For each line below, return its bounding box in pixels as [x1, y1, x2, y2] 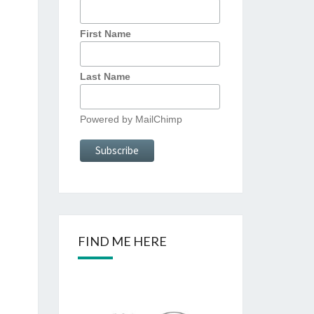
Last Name [79, 70, 130, 82]
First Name [79, 27, 131, 39]
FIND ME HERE [77, 233, 167, 250]
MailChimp [135, 114, 182, 125]
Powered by [79, 114, 135, 125]
